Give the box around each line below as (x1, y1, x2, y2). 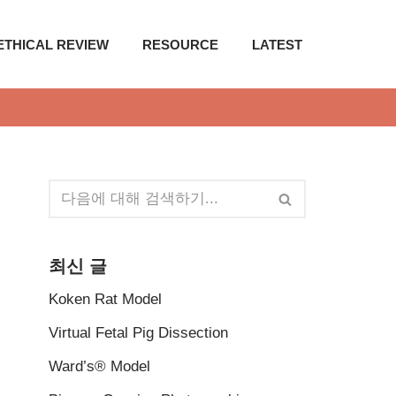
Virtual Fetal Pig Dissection (49, 324, 228, 341)
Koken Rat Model (49, 291, 162, 308)
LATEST (252, 36, 302, 52)
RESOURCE (142, 36, 218, 52)
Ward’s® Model (49, 358, 150, 375)
